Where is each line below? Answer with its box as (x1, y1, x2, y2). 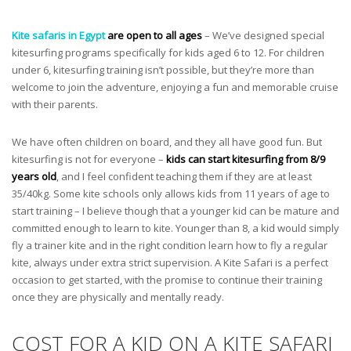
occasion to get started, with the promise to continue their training (12, 273, 322, 288)
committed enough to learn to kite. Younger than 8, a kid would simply (12, 221, 339, 236)
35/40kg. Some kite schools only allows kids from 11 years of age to (12, 186, 330, 201)
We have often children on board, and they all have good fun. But (12, 135, 322, 150)
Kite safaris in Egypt (12, 28, 105, 43)
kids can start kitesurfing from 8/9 (166, 152, 325, 167)
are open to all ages (105, 28, 202, 43)
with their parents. (12, 97, 98, 112)
